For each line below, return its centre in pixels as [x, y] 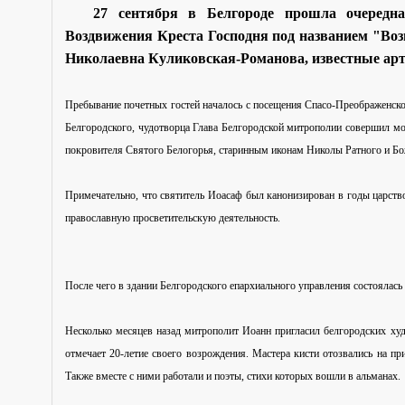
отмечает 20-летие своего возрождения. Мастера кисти [194, 353]
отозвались [348, 353]
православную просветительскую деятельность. [173, 217]
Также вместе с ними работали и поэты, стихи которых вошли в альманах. [233, 376]
